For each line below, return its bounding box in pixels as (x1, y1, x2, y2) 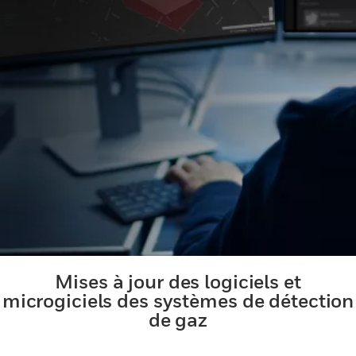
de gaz (148, 308, 208, 331)
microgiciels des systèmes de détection (2, 289, 354, 311)
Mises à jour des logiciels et (55, 270, 301, 292)
